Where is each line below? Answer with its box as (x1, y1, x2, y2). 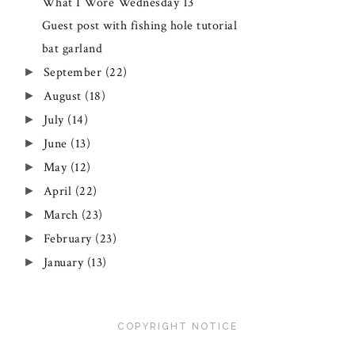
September (43, 63, 105, 81)
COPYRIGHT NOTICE (117, 320, 238, 332)
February (43, 230, 95, 247)
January (43, 254, 87, 271)
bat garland (41, 40, 103, 58)
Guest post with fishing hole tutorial (41, 17, 238, 35)
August (43, 87, 85, 105)
